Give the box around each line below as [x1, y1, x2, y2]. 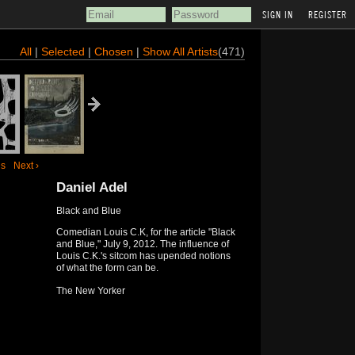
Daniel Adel [55, 180, 128, 195]
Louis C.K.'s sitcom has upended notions [55, 250, 231, 261]
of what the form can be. [55, 262, 158, 273]
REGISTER [308, 8, 347, 21]
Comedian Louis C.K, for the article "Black [55, 227, 235, 238]
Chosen [94, 45, 136, 58]
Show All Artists [142, 45, 218, 58]
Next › [13, 160, 39, 171]
